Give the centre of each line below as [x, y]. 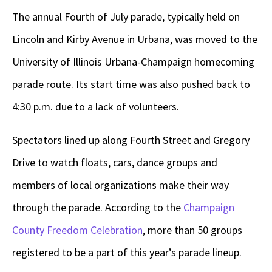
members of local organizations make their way [121, 185]
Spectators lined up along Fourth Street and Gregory [131, 140]
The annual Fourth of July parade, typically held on [126, 17]
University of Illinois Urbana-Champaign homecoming [133, 62]
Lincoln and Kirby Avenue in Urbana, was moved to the [135, 39]
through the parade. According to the [98, 207]
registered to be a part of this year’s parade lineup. [128, 252]
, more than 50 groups [192, 230]
